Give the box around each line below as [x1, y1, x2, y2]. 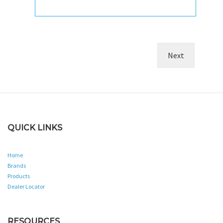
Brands [7, 162, 26, 169]
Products [7, 172, 30, 180]
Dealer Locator [7, 183, 45, 190]
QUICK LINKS [7, 123, 62, 132]
